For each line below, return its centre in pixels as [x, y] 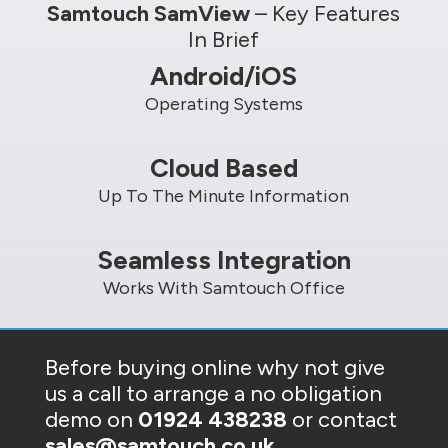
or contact [341, 419]
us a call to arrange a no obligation [213, 393]
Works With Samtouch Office [223, 287]
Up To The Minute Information [224, 195]
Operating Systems [223, 103]
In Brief [224, 39]
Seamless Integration [223, 259]
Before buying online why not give [214, 367]
